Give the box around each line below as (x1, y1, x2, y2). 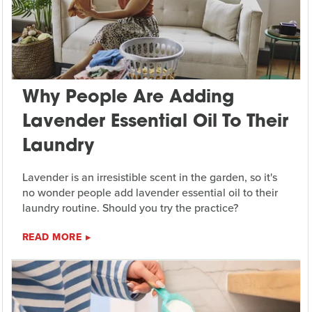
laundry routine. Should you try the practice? (22, 200, 238, 217)
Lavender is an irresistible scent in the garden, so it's (22, 169, 277, 186)
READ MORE (22, 230, 82, 245)
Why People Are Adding (22, 89, 234, 107)
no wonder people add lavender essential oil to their (22, 185, 278, 201)
